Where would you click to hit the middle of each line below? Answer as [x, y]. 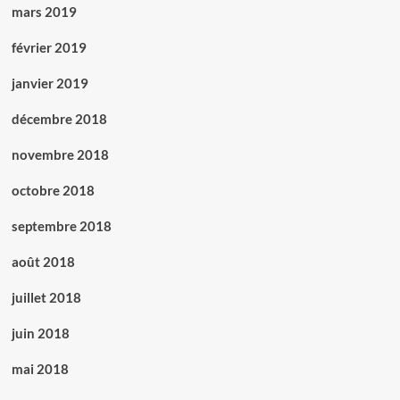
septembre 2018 [61, 226]
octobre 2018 [53, 190]
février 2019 [49, 47]
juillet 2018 [46, 297]
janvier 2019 [50, 83]
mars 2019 [44, 12]
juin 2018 [40, 333]
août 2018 [43, 262]
